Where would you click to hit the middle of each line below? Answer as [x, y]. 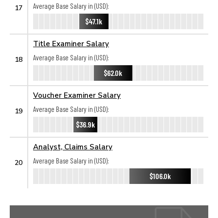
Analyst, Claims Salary [73, 146]
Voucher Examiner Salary [77, 95]
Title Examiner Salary [71, 43]
